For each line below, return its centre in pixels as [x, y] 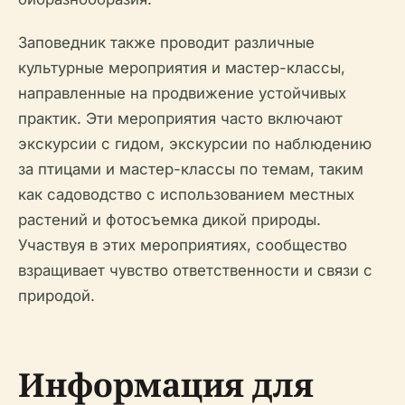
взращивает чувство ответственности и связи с [195, 270]
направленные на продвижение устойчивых [182, 93]
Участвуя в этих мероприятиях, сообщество [183, 245]
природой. [57, 295]
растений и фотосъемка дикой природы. [170, 219]
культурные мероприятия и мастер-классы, [182, 67]
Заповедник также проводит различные [166, 42]
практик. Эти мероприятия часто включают [180, 118]
